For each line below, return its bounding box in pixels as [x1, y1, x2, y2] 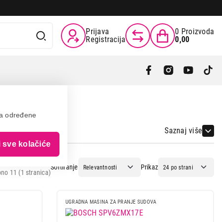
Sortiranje [51, 163, 78, 171]
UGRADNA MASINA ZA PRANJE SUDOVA [65, 199, 157, 206]
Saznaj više [165, 125, 202, 135]
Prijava [86, 27, 110, 36]
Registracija [86, 35, 126, 44]
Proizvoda [181, 27, 214, 36]
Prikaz [140, 163, 159, 171]
